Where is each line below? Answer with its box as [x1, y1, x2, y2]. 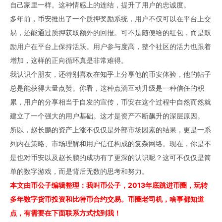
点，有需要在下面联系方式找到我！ [10, 209, 121, 217]
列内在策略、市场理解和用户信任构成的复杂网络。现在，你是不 [10, 139, 211, 148]
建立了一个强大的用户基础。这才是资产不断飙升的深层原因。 [10, 111, 204, 120]
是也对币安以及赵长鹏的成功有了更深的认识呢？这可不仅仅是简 [10, 153, 211, 162]
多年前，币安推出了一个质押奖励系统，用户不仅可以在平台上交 [10, 14, 211, 23]
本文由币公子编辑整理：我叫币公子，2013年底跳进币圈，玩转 [10, 181, 208, 189]
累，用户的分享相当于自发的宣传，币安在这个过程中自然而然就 [10, 98, 211, 106]
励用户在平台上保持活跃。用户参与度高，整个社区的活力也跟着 [10, 42, 211, 51]
